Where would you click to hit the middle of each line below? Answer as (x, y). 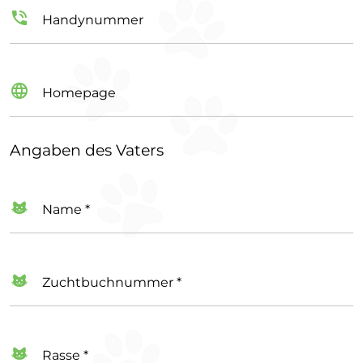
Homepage (79, 92)
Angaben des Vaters (87, 150)
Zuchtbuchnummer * (112, 282)
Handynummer (93, 19)
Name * (66, 209)
